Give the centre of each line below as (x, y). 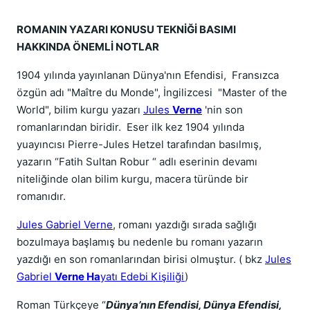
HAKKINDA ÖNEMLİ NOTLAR (88, 47)
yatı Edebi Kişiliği (143, 276)
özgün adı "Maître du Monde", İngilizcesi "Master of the (152, 92)
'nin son (222, 110)
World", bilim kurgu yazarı (80, 110)
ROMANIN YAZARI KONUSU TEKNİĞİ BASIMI (127, 29)
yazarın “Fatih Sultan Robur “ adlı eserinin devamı (137, 162)
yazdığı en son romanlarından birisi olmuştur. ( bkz (141, 259)
